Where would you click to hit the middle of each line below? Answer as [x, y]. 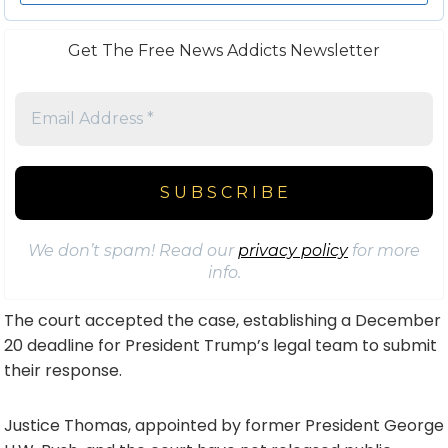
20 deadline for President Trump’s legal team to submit [220, 345]
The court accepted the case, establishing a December [222, 320]
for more [384, 250]
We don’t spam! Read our [133, 250]
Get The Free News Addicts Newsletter [224, 50]
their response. [63, 370]
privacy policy [293, 250]
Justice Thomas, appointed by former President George [224, 425]
